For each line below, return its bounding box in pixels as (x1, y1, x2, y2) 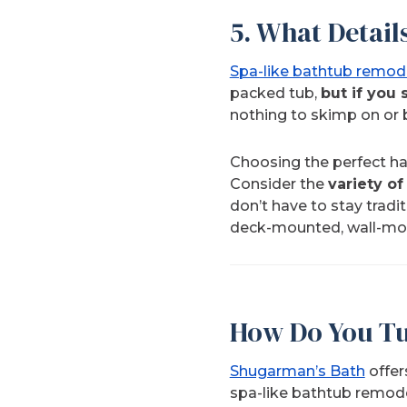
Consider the (229, 174, 328, 193)
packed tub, (229, 84, 321, 102)
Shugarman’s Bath (229, 362, 365, 380)
